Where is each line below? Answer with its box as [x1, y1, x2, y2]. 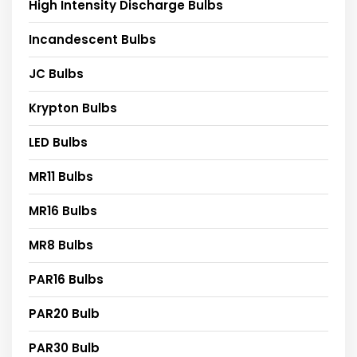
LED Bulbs [29, 133, 88, 151]
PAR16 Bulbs [29, 270, 104, 288]
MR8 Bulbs [29, 236, 93, 253]
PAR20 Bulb [29, 304, 100, 322]
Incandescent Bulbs [29, 30, 156, 48]
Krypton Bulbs [29, 99, 117, 116]
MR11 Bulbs [29, 167, 93, 185]
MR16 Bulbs [29, 202, 97, 219]
